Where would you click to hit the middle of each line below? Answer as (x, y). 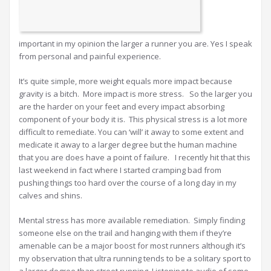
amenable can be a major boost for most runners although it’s (132, 246)
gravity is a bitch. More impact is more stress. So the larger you (135, 94)
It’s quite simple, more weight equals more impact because (126, 81)
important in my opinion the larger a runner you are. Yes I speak (135, 44)
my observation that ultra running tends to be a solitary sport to (135, 259)
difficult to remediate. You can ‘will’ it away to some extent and (131, 132)
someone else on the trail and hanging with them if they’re (125, 233)
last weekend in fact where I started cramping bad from (120, 170)
